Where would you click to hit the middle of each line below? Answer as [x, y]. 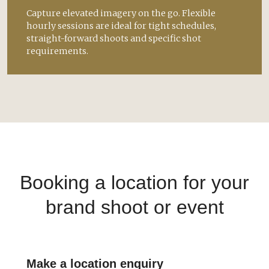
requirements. [57, 51]
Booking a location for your [134, 182]
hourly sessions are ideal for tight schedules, [121, 26]
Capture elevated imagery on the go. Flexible [121, 13]
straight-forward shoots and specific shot [114, 38]
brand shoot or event [134, 207]
